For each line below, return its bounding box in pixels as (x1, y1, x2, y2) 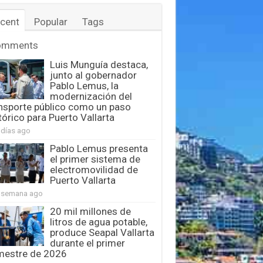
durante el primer (49, 237, 125, 249)
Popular (33, 15, 68, 28)
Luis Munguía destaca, (49, 58, 148, 70)
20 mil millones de (49, 205, 131, 217)
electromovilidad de (49, 163, 138, 176)
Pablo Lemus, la (49, 79, 119, 92)
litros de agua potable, (49, 215, 147, 228)
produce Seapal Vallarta (49, 226, 154, 238)
